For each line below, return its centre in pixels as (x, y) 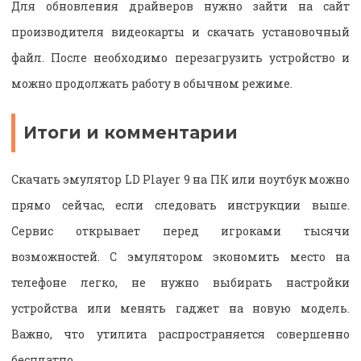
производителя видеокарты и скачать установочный (180, 32)
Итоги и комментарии (131, 133)
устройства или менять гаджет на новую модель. (180, 308)
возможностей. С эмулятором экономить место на (180, 256)
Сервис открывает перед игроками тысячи (180, 230)
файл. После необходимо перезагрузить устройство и (180, 58)
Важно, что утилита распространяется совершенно (180, 334)
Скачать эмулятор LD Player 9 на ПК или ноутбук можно (180, 179)
